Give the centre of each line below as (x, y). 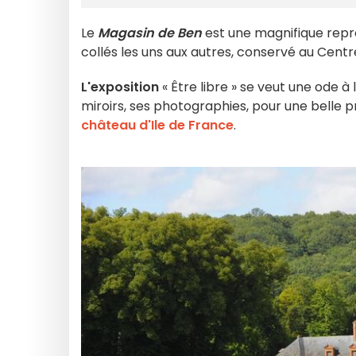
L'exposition (120, 87)
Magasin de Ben (150, 33)
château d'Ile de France (157, 125)
